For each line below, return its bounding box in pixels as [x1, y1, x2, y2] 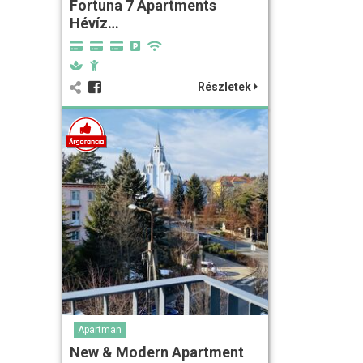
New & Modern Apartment [70, 343, 244, 361]
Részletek [198, 79, 254, 93]
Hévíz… [70, 14, 119, 32]
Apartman [78, 323, 122, 335]
